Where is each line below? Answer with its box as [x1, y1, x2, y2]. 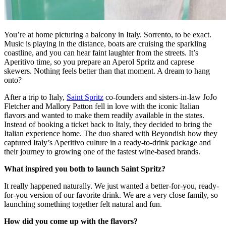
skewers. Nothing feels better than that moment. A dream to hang [4, 66, 210, 75]
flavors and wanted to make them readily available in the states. [4, 110, 204, 120]
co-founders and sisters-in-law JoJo [103, 92, 217, 101]
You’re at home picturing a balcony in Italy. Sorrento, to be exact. [4, 30, 211, 39]
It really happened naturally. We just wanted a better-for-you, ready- [4, 181, 219, 190]
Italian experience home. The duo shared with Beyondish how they [4, 129, 217, 138]
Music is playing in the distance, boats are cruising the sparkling [4, 39, 206, 48]
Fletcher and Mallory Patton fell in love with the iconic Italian [4, 101, 199, 110]
